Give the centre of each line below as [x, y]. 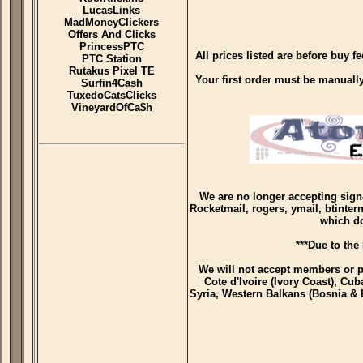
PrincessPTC [112, 47]
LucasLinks [112, 10]
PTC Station [112, 59]
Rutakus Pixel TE [112, 71]
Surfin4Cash [112, 83]
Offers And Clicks [112, 34]
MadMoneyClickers [112, 22]
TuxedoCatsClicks [112, 95]
